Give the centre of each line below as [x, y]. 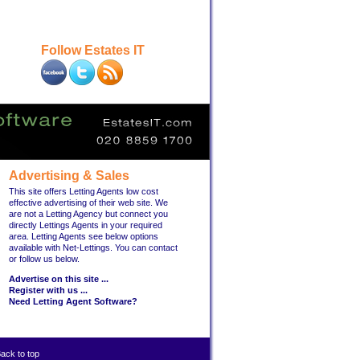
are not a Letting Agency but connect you [88, 214]
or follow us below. [44, 259]
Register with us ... [48, 290]
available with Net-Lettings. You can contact [93, 247]
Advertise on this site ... [59, 279]
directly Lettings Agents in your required [86, 225]
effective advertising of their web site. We [88, 202]
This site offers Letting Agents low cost [84, 191]
